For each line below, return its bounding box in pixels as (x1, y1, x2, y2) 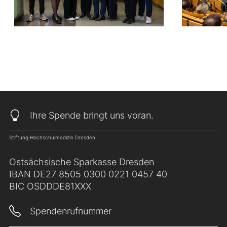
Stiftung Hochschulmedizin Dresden (9, 134, 95, 141)
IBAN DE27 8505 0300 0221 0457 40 (9, 169, 167, 180)
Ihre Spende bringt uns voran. (30, 110, 154, 121)
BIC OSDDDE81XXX (9, 181, 91, 192)
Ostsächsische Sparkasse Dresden (9, 157, 154, 168)
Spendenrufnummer (30, 206, 111, 217)
